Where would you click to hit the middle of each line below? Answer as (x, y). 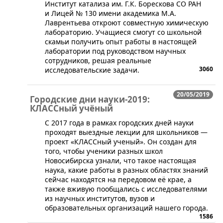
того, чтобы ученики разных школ (104, 151)
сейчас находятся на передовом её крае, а (118, 179)
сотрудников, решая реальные (98, 60)
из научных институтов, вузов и (100, 198)
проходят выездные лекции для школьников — (126, 132)
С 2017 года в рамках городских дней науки (119, 122)
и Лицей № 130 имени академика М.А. (111, 13)
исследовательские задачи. (92, 70)
